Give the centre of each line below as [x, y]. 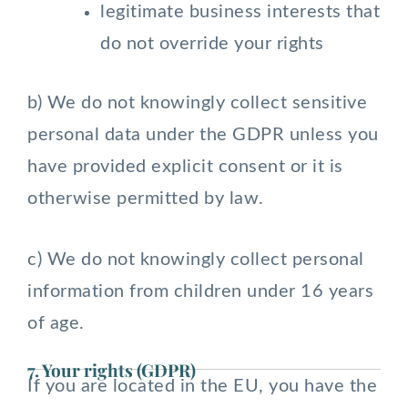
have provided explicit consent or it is [185, 167]
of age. [56, 323]
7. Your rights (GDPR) [112, 370]
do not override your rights [212, 44]
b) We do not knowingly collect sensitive [197, 103]
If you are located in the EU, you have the [202, 386]
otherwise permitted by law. [146, 199]
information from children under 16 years [200, 291]
